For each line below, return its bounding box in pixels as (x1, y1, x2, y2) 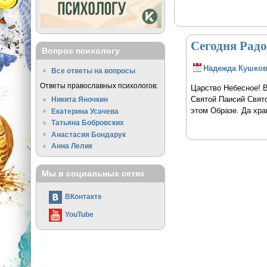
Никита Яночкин (51, 95, 108, 103)
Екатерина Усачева (51, 107, 119, 115)
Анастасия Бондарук (51, 130, 126, 138)
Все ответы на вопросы (51, 66, 136, 74)
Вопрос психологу (41, 46, 120, 56)
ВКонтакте (64, 193, 102, 201)
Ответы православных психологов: (39, 82, 158, 90)
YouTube (64, 210, 94, 218)
